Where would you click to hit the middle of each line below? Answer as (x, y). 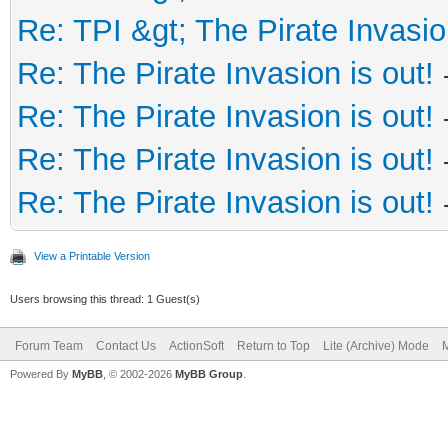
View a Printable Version (92, 256)
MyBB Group (209, 374)
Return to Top (273, 346)
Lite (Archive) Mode (376, 346)
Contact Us (126, 346)
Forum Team (49, 346)
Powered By (41, 374)
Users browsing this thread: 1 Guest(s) (105, 299)
